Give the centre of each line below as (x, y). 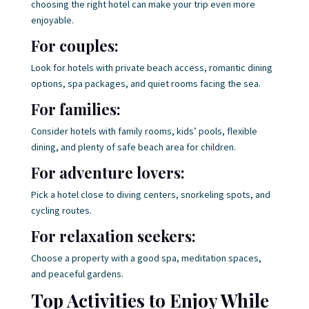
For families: (76, 109)
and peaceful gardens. (77, 274)
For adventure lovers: (108, 172)
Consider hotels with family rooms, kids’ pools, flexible (144, 131)
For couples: (74, 46)
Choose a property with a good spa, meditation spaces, (146, 258)
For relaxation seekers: (113, 236)
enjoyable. (52, 20)
